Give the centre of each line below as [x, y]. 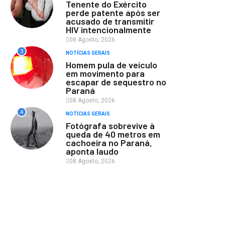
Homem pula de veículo [111, 65]
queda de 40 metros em [113, 134]
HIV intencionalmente [108, 30]
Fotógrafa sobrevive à [110, 126]
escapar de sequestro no [116, 82]
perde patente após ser [113, 13]
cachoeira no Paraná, [109, 143]
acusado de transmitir [110, 21]
